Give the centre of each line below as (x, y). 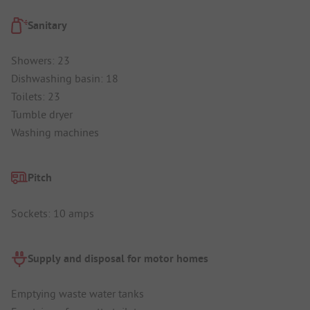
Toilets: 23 (36, 97)
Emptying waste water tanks (77, 294)
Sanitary (47, 25)
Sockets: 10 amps (53, 213)
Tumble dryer (42, 115)
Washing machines (55, 133)
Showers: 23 (40, 61)
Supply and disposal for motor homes (118, 259)
